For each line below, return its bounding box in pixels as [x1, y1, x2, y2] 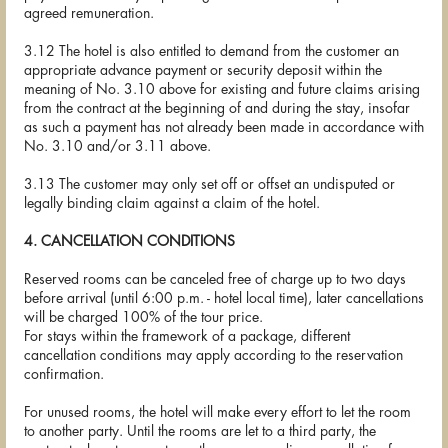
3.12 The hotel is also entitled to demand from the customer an [24, 44, 399, 59]
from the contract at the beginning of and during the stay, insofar [24, 101, 410, 116]
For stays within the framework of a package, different [24, 329, 350, 344]
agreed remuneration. [24, 6, 154, 21]
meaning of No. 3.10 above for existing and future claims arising [24, 82, 420, 97]
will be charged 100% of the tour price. [24, 310, 263, 325]
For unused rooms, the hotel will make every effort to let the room [24, 405, 411, 420]
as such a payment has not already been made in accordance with [24, 120, 424, 135]
